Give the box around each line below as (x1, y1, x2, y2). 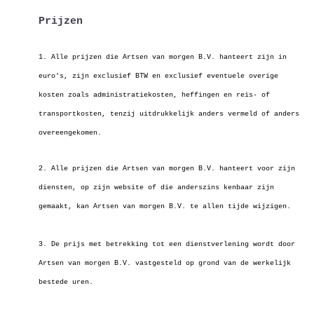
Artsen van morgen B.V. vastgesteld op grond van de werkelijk (39, 259, 291, 267)
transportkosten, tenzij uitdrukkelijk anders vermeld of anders (39, 110, 299, 118)
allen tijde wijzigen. (203, 203, 291, 210)
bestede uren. (39, 278, 93, 286)
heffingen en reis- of (182, 91, 270, 99)
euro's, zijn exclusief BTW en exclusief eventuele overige (39, 72, 278, 80)
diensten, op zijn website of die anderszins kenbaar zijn (39, 184, 274, 191)
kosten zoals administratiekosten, (39, 91, 182, 99)
